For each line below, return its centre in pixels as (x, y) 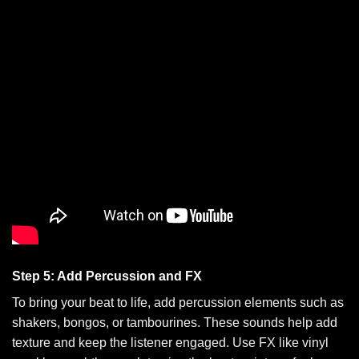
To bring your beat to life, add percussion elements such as (178, 303)
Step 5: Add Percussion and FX (107, 276)
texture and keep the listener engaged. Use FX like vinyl (170, 343)
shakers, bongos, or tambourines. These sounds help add (175, 323)
